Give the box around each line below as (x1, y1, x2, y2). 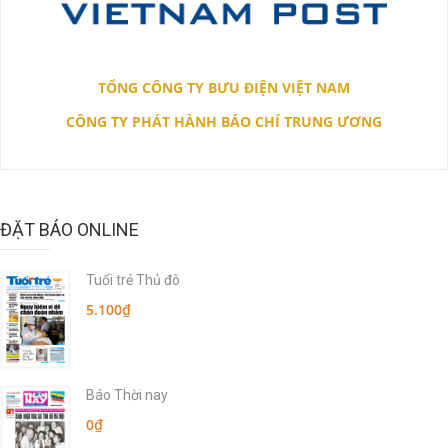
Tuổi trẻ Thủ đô (86, 271, 180, 288)
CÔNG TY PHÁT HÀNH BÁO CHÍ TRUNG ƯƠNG (66, 111, 382, 131)
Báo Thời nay (86, 386, 168, 403)
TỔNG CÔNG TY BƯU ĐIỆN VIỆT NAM (98, 77, 350, 97)
